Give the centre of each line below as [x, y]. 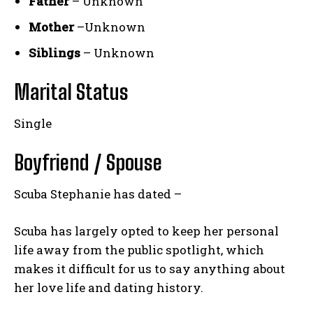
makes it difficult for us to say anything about [150, 269]
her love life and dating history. [109, 288]
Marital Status [71, 92]
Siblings [56, 53]
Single [33, 124]
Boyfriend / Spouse [88, 162]
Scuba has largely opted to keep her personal [146, 231]
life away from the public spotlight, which [139, 250]
